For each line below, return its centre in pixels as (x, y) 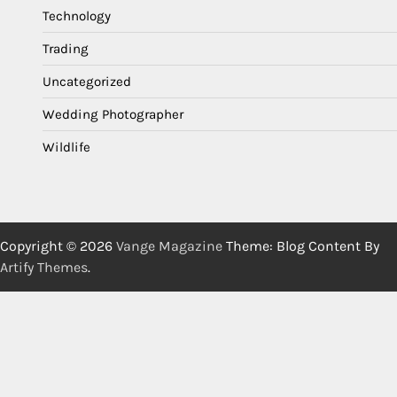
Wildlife (66, 147)
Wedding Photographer (113, 114)
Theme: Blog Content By (301, 245)
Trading (66, 48)
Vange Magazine (169, 245)
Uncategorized (87, 81)
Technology (77, 16)
